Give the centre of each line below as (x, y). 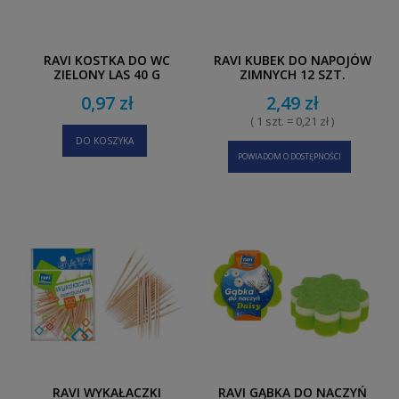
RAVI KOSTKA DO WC (107, 60)
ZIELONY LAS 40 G (107, 74)
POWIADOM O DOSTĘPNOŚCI (289, 156)
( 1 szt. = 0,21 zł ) (292, 121)
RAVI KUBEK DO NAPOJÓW (292, 60)
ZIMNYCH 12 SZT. (292, 74)
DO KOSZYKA (104, 140)
